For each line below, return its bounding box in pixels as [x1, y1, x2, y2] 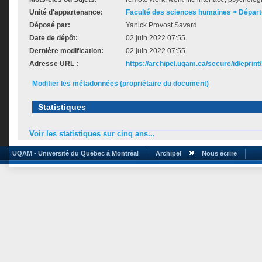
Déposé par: [29, 21, 70, 29]
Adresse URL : [29, 60, 78, 68]
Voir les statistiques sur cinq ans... [29, 129, 155, 139]
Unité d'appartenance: [29, 8, 103, 16]
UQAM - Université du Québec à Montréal [9, 149, 139, 157]
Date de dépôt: [29, 34, 78, 42]
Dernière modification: [29, 47, 104, 55]
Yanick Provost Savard [126, 21, 197, 29]
